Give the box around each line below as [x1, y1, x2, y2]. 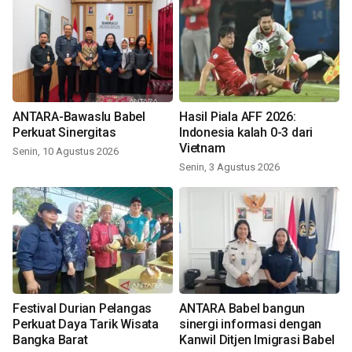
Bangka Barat [13, 332, 88, 348]
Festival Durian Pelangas [13, 301, 152, 317]
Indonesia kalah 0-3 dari [179, 125, 313, 141]
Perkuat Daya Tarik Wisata [13, 317, 159, 332]
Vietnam [179, 141, 225, 156]
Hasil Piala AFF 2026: [179, 109, 296, 125]
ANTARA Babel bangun [179, 301, 306, 317]
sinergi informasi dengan [179, 317, 322, 332]
